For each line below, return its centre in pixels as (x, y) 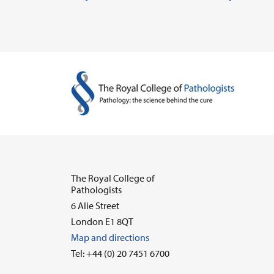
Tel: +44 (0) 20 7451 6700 (120, 254)
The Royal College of (113, 178)
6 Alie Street (95, 206)
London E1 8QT (102, 222)
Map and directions (110, 238)
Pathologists (96, 190)
